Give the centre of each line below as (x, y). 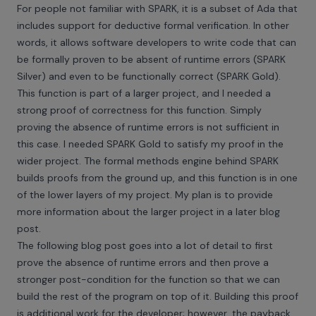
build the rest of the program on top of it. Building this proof (158, 296)
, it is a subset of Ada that (237, 8)
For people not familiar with (83, 8)
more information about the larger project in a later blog (148, 212)
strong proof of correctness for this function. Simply (139, 110)
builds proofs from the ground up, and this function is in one (157, 178)
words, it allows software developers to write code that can (157, 42)
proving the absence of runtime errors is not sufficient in (148, 127)
